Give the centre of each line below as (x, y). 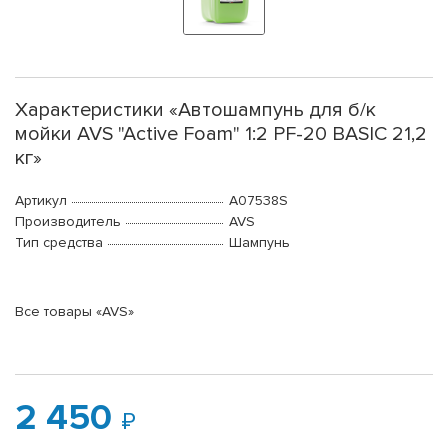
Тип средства (59, 243)
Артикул (41, 201)
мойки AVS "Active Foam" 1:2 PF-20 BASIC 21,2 (221, 134)
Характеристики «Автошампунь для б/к (195, 110)
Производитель (68, 222)
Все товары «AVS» (74, 312)
